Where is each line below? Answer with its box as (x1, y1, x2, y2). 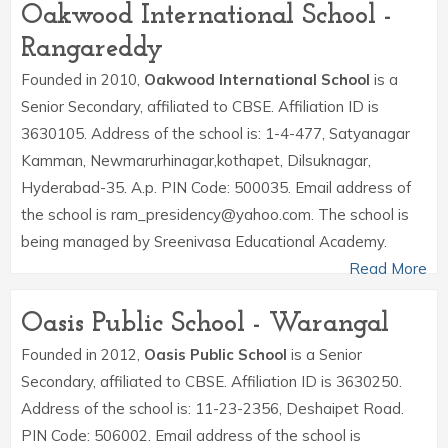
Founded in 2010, (21, 70, 144, 89)
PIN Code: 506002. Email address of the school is (21, 426, 361, 445)
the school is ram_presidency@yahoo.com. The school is (21, 205, 409, 224)
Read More (349, 259, 427, 278)
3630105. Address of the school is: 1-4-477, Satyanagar (21, 124, 410, 143)
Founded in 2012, (21, 345, 144, 364)
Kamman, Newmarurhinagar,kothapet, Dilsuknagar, (21, 151, 371, 170)
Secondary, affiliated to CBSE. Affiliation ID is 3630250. (21, 372, 402, 391)
